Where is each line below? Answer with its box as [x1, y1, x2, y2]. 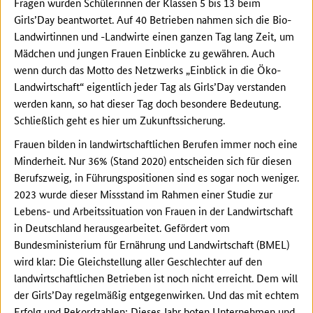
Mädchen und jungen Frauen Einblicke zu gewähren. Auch [14, 45, 275, 61]
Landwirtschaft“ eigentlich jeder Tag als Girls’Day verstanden [14, 79, 286, 94]
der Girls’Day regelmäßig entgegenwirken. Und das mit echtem [14, 287, 299, 303]
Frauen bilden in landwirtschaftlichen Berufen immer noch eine [14, 136, 298, 152]
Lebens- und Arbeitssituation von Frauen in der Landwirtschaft [14, 203, 293, 219]
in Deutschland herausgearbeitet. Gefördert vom [14, 220, 230, 235]
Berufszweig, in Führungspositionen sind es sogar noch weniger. [14, 170, 299, 185]
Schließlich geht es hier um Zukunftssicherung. [14, 112, 225, 128]
